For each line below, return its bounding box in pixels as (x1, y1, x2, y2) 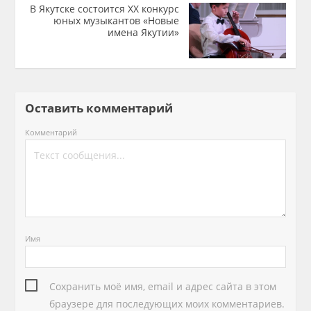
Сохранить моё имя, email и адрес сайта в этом (49, 280, 277, 294)
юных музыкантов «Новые (53, 14, 179, 27)
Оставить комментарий (25, 100, 185, 116)
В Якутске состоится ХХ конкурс (29, 2, 179, 15)
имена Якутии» (107, 26, 179, 39)
